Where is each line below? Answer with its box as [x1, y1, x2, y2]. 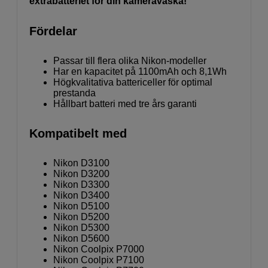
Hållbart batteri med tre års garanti [53, 99, 197, 109]
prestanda [53, 88, 96, 99]
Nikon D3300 [53, 179, 109, 190]
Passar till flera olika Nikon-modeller [53, 56, 206, 66]
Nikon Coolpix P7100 [53, 255, 144, 266]
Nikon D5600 [53, 233, 109, 244]
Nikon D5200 [53, 212, 109, 223]
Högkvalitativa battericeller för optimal [53, 77, 212, 88]
